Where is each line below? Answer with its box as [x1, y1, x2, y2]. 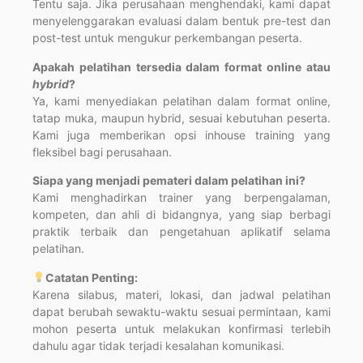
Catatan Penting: [45, 270, 138, 284]
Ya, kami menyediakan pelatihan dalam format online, [32, 93, 331, 108]
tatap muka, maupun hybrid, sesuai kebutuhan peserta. [32, 110, 331, 125]
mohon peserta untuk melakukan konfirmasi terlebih [32, 321, 331, 335]
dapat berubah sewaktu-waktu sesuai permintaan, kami [32, 304, 331, 318]
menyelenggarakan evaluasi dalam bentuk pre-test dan [32, 14, 331, 28]
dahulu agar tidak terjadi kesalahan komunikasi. [32, 338, 284, 352]
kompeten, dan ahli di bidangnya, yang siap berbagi [32, 207, 331, 222]
